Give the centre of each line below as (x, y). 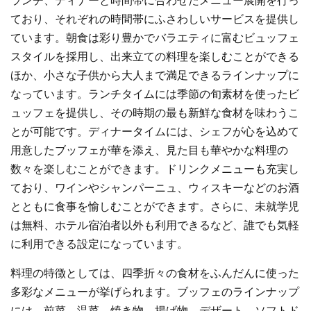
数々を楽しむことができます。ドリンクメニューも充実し (155, 169)
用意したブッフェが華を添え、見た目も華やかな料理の (149, 151)
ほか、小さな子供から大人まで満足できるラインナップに (155, 76)
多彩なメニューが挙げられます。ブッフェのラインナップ (155, 292)
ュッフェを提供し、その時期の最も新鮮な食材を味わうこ (155, 113)
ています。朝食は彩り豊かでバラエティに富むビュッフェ (155, 38)
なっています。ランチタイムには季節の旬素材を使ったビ (155, 94)
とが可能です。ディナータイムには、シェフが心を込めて (155, 132)
